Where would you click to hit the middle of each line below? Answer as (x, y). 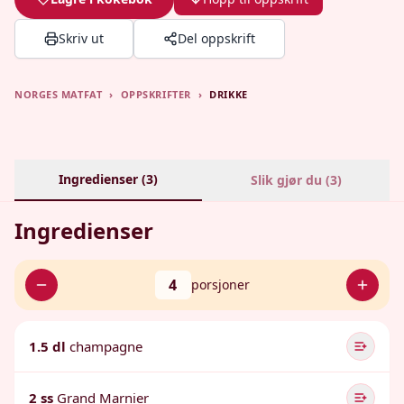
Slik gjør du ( (290, 180)
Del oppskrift (216, 38)
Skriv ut (81, 38)
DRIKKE (229, 94)
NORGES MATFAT (59, 94)
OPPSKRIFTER (156, 94)
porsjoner (220, 285)
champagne (106, 346)
